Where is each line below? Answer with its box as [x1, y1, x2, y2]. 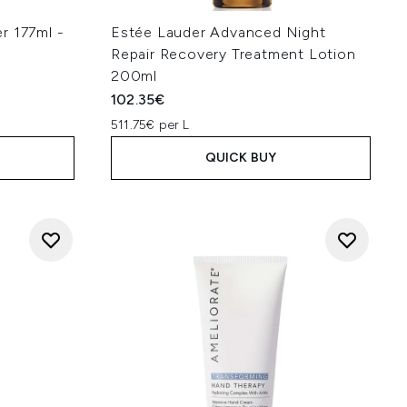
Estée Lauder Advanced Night [111, 24, 326, 41]
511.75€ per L [111, 117, 190, 133]
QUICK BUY [204, 150, 277, 165]
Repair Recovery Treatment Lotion [111, 45, 356, 63]
